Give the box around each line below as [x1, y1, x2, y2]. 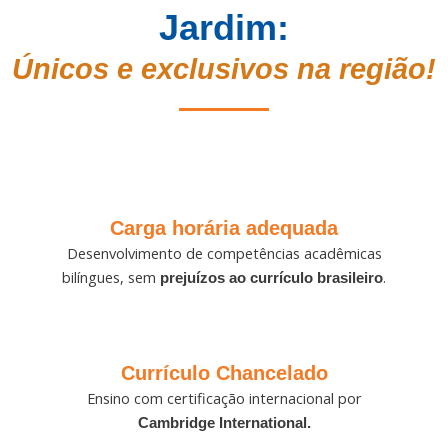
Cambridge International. [137, 414, 311, 431]
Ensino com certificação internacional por [86, 387, 362, 408]
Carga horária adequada [110, 217, 338, 240]
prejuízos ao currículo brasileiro [160, 270, 383, 287]
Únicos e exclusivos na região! [12, 52, 436, 85]
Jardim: [159, 6, 289, 48]
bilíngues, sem [62, 267, 160, 288]
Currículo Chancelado [120, 361, 328, 384]
